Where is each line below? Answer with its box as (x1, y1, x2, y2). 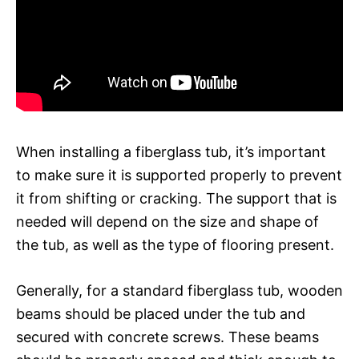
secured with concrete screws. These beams (16, 328, 319, 345)
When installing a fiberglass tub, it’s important (16, 143, 326, 160)
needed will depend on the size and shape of (16, 212, 319, 230)
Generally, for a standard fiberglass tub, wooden (16, 281, 343, 299)
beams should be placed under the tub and (16, 305, 305, 322)
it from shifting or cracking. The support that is (16, 189, 337, 207)
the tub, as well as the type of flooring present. (16, 236, 334, 253)
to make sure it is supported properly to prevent (16, 166, 342, 184)
